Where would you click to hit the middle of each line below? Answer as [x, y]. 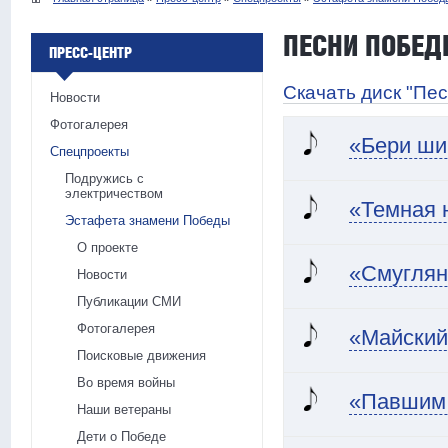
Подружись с [104, 179]
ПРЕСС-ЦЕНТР [90, 53]
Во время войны [126, 383]
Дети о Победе [121, 437]
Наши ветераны [124, 410]
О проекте [107, 248]
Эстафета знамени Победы [147, 221]
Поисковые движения [141, 356]
